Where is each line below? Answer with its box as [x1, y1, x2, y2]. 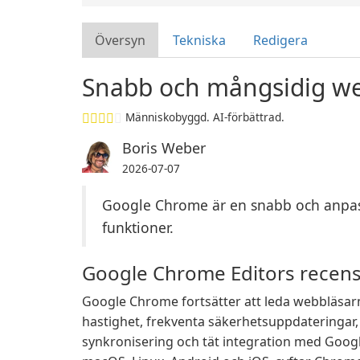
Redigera [253, 31, 308, 49]
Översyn [95, 31, 145, 49]
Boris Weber [122, 138, 206, 157]
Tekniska [173, 31, 226, 49]
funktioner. [102, 218, 174, 237]
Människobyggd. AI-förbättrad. [125, 109, 284, 125]
